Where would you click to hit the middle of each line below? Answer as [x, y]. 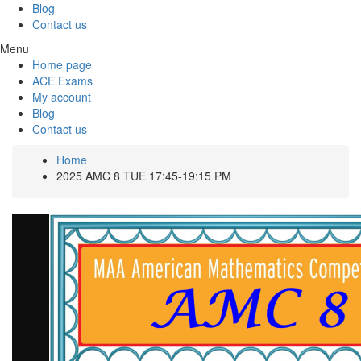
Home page [62, 64]
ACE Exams [62, 81]
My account [62, 97]
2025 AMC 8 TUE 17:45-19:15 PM [144, 176]
